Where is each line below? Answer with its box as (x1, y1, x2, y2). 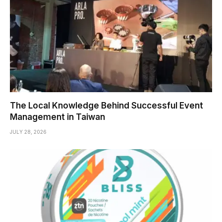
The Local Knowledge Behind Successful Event (10, 101, 203, 111)
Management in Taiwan (10, 112, 105, 122)
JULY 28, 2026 (10, 129, 47, 135)
